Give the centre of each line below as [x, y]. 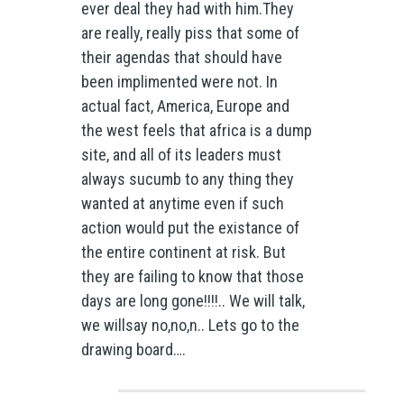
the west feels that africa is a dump [196, 131]
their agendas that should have [181, 58]
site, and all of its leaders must [181, 155]
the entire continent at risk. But [183, 252]
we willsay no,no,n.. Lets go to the [190, 326]
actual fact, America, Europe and [185, 106]
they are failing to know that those [192, 277]
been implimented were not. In [179, 82]
